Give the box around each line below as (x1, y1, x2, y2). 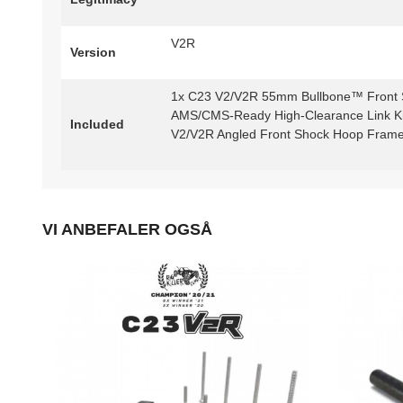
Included (70, 117, 124, 132)
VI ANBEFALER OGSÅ (42, 220, 212, 239)
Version (70, 45, 116, 60)
